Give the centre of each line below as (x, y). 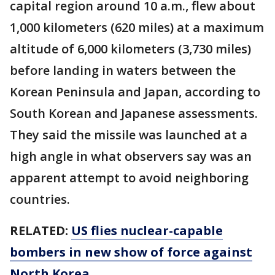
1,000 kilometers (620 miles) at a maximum (137, 28)
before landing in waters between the (123, 71)
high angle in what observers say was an (131, 157)
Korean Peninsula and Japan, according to (135, 92)
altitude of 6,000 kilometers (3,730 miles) (130, 49)
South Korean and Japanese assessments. (134, 114)
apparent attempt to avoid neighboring (129, 178)
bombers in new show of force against (131, 252)
